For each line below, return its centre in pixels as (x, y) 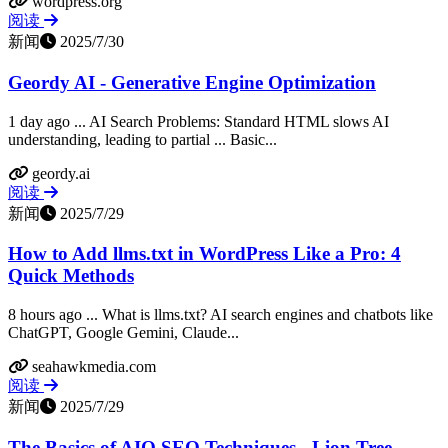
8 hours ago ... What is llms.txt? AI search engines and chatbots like (220, 315)
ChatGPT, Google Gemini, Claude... (123, 333)
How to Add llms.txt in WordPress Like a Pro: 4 (204, 254)
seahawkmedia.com (94, 367)
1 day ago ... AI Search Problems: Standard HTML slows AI (198, 121)
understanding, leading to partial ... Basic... (142, 139)
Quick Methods (71, 276)
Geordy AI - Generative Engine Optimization (192, 82)
